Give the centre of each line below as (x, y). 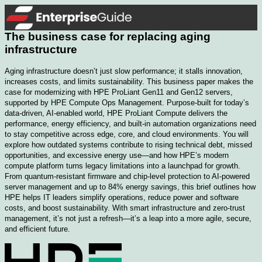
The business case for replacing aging (108, 37)
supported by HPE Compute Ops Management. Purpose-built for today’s (127, 103)
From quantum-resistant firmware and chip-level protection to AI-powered (127, 176)
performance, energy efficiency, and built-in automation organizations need (130, 124)
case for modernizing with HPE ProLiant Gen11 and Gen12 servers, (119, 92)
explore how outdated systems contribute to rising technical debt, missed (128, 145)
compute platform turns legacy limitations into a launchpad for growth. (123, 166)
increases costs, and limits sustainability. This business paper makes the (129, 82)
